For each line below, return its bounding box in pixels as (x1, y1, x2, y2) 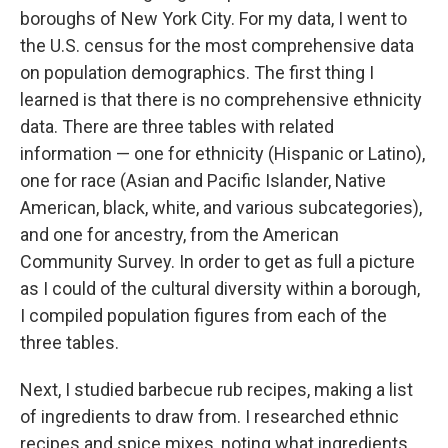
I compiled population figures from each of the (20, 305, 387, 326)
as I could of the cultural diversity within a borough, (20, 278, 420, 299)
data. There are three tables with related (20, 116, 334, 137)
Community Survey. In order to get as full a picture (20, 251, 415, 272)
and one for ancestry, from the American (20, 224, 339, 245)
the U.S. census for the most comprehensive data (20, 35, 414, 56)
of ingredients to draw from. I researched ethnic (20, 406, 399, 427)
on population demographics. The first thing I (20, 62, 374, 83)
